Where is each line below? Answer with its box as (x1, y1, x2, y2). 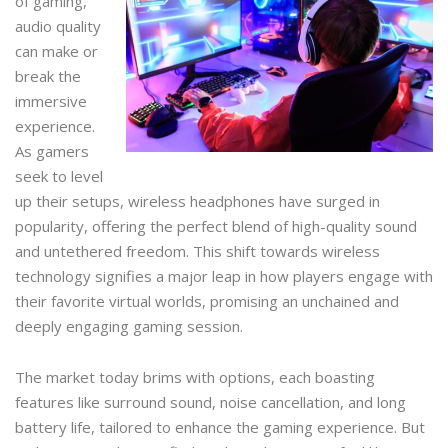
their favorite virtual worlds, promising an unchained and (15, 290, 399, 311)
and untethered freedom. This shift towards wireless (15, 240, 380, 261)
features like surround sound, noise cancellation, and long (15, 391, 406, 412)
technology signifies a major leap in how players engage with (15, 265, 433, 286)
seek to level (15, 165, 103, 186)
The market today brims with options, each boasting (15, 366, 375, 387)
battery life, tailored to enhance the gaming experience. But (15, 416, 425, 437)
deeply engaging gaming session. (15, 315, 243, 336)
